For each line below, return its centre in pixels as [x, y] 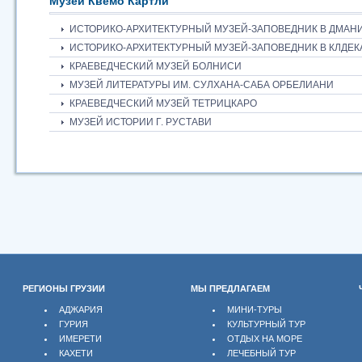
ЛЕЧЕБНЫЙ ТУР [261, 353]
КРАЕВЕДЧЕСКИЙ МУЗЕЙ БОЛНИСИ [156, 66]
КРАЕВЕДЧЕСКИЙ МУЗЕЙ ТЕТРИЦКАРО [163, 103]
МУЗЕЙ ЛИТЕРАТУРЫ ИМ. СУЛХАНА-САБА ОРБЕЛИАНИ [202, 84]
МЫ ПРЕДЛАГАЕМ [230, 288]
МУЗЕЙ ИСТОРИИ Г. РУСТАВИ [141, 122]
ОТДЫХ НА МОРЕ [265, 338]
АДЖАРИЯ [81, 309]
